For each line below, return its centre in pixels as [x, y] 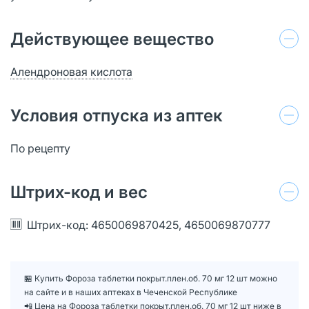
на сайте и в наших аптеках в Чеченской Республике [131, 292]
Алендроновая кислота [71, 71]
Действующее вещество [112, 39]
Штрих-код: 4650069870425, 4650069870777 [149, 225]
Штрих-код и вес [79, 192]
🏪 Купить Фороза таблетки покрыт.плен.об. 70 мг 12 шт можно [151, 278]
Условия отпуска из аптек [117, 115]
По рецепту [40, 148]
